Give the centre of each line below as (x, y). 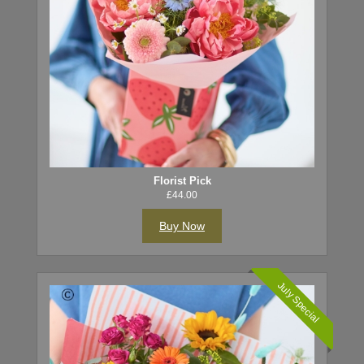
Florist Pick (182, 180)
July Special (299, 302)
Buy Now (182, 225)
